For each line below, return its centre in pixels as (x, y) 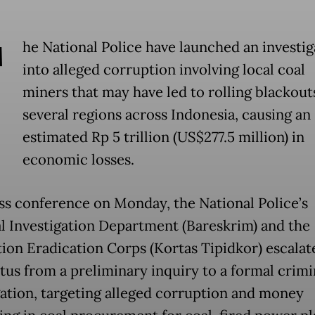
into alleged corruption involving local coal (163, 69)
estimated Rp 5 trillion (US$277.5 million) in (163, 137)
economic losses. (78, 159)
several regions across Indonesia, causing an (166, 114)
